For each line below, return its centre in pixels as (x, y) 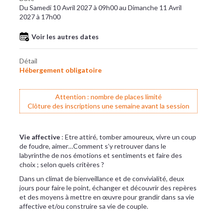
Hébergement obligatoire (61, 70)
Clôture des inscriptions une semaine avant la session (108, 106)
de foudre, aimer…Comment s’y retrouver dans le (93, 146)
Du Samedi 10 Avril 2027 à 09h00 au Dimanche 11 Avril (101, 8)
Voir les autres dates (65, 37)
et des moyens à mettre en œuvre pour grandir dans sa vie (107, 197)
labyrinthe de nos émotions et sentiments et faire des (101, 155)
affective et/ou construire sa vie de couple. (84, 206)
